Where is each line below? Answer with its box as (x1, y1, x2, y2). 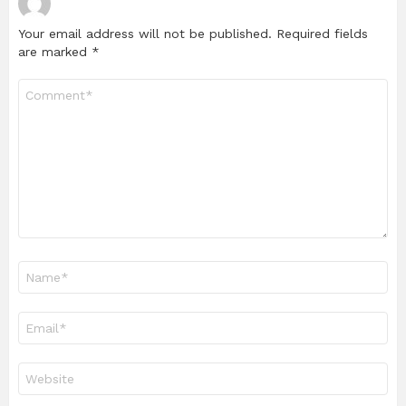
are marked (18, 44, 92, 60)
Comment (18, 80, 74, 93)
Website (18, 363, 64, 377)
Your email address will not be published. (18, 26, 272, 42)
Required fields (276, 26, 368, 42)
